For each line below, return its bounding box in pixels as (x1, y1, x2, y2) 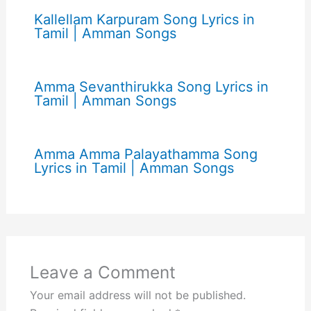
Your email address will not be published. (29, 287, 246, 302)
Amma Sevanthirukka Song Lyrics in (33, 78, 269, 95)
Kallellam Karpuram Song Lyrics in (33, 10, 255, 28)
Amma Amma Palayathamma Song (33, 145, 258, 162)
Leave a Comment (29, 261, 176, 283)
